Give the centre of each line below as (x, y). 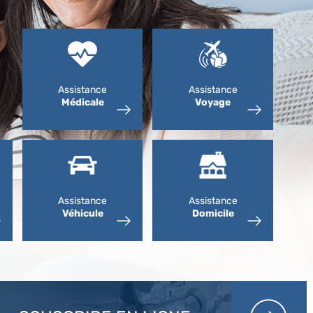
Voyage (213, 102)
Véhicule (82, 213)
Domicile (213, 213)
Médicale (82, 102)
